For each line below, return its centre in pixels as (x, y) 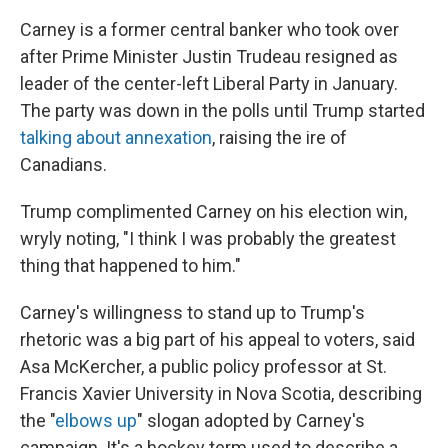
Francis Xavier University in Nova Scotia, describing (221, 393)
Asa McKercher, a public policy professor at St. (203, 366)
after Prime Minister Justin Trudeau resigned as (209, 56)
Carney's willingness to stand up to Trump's (192, 312)
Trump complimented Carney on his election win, (213, 211)
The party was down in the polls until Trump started (222, 110)
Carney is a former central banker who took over (209, 29)
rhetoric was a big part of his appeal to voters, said (217, 339)
